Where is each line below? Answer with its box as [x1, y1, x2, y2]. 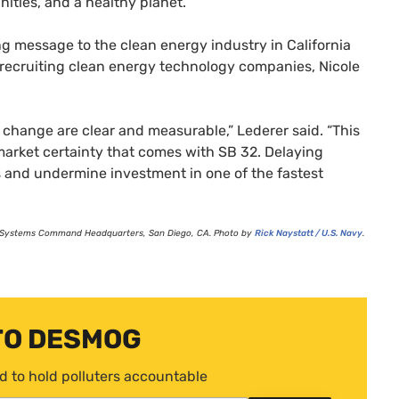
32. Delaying [237, 142, 323, 160]
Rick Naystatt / [255, 227, 322, 239]
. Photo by [209, 227, 255, 239]
